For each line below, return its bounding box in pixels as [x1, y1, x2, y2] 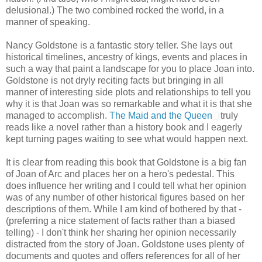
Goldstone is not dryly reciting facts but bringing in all [6, 75, 223, 85]
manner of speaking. [6, 16, 90, 27]
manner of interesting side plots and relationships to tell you [6, 87, 251, 97]
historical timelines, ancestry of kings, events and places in [6, 51, 247, 62]
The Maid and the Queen [109, 110, 212, 120]
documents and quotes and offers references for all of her [6, 250, 240, 261]
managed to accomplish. [6, 110, 109, 120]
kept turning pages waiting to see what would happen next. [6, 133, 248, 144]
